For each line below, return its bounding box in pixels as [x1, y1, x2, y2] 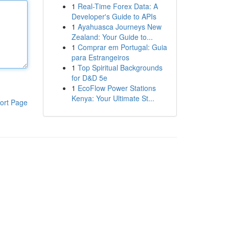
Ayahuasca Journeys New [77, 21, 162, 32]
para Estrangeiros [71, 52, 129, 62]
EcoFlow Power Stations [77, 83, 156, 93]
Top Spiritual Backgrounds [77, 62, 163, 73]
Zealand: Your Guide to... [71, 32, 153, 42]
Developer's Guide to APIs [71, 11, 156, 21]
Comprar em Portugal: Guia [77, 42, 167, 52]
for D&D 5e [71, 73, 107, 83]
